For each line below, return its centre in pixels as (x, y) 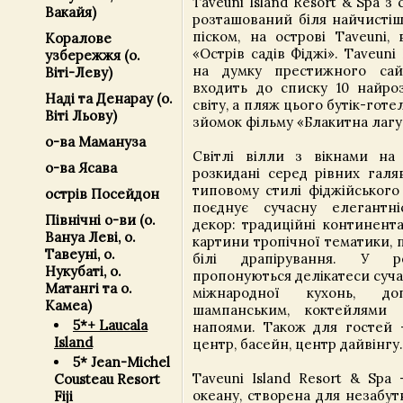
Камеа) (68, 305)
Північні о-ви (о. (100, 220)
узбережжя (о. (93, 55)
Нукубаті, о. (83, 271)
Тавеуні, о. (80, 254)
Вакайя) (71, 12)
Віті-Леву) (79, 72)
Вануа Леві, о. (90, 237)
